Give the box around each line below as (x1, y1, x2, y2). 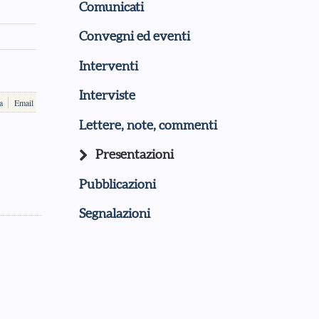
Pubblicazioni (79, 176, 156, 192)
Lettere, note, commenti (79, 117, 217, 132)
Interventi (79, 58, 138, 73)
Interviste (79, 88, 135, 103)
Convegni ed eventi (79, 28, 190, 44)
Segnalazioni (79, 206, 150, 221)
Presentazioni (95, 147, 174, 162)
